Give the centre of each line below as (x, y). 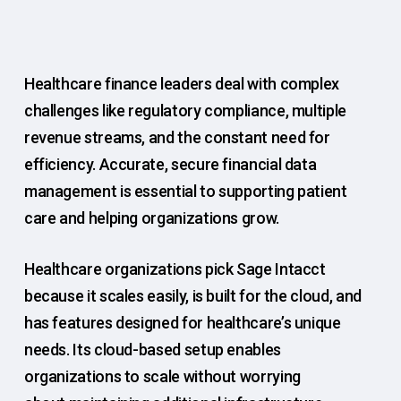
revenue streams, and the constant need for (177, 137)
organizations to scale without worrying (162, 376)
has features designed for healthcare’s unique (182, 323)
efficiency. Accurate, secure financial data (170, 164)
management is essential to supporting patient (185, 191)
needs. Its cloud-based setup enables (152, 350)
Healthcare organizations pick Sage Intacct (175, 269)
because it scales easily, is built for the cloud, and (192, 296)
